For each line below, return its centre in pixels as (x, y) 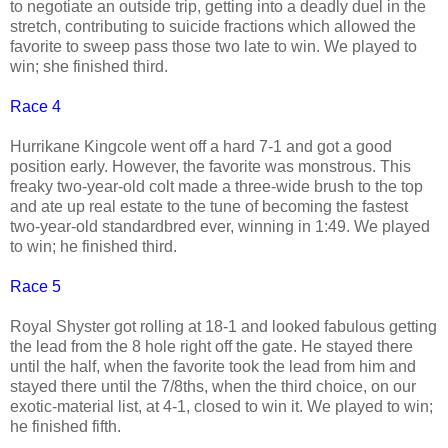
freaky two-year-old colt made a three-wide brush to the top (216, 186)
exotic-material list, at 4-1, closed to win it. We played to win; (221, 406)
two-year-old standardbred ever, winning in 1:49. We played (220, 226)
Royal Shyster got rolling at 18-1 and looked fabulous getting (223, 326)
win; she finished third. (91, 66)
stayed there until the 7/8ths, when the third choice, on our (213, 386)
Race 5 (35, 286)
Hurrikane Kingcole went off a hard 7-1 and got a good (201, 146)
